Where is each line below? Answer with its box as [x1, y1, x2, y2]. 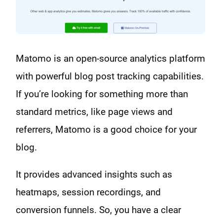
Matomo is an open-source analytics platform [16, 52, 205, 64]
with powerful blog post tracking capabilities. [16, 70, 204, 82]
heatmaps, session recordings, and [16, 186, 161, 198]
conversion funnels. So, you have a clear [16, 204, 181, 216]
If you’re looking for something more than [16, 88, 188, 100]
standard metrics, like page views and [16, 106, 173, 117]
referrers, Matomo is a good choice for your [16, 123, 197, 135]
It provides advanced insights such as [16, 168, 172, 180]
